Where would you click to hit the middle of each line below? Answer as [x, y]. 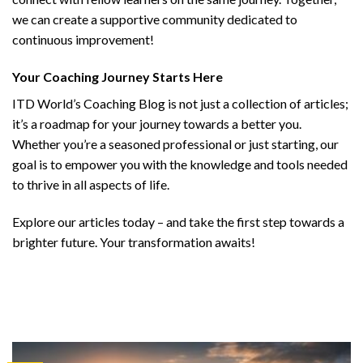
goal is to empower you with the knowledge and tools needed [180, 164]
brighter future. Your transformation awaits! [134, 241]
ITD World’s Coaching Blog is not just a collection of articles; [180, 104]
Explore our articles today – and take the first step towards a [178, 221]
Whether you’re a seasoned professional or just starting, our [175, 144]
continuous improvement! [83, 40]
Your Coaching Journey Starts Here [117, 77]
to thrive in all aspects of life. [91, 185]
